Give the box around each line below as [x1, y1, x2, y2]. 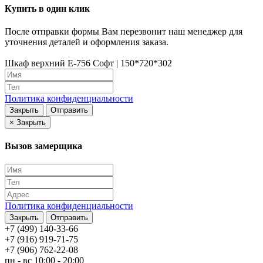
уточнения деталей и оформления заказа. [5, 36, 168, 47]
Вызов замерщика [5, 141, 82, 151]
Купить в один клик [5, 3, 90, 14]
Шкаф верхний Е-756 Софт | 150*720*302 [5, 58, 172, 68]
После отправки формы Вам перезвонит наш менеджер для [5, 26, 242, 36]
